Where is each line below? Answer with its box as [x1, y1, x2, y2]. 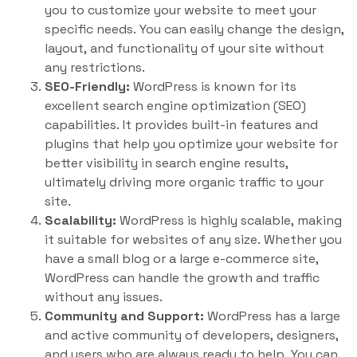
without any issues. [45, 288, 163, 305]
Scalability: [45, 212, 116, 229]
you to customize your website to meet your [45, 2, 316, 18]
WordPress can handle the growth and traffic [45, 269, 320, 286]
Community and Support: [45, 308, 204, 324]
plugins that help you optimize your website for [45, 135, 338, 152]
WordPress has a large [204, 308, 340, 324]
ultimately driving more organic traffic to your [45, 174, 324, 190]
